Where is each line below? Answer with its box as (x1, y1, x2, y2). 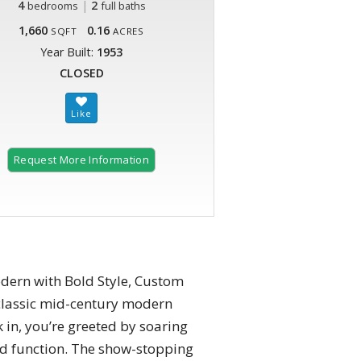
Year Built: (40, 44, 97, 60)
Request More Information (14, 152, 149, 168)
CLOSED (59, 65, 104, 81)
